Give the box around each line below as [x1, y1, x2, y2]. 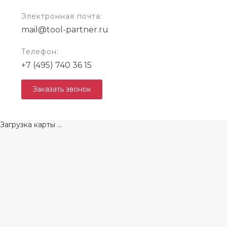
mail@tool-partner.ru [21, 25, 108, 35]
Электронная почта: [21, 12, 102, 21]
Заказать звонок [32, 85, 91, 94]
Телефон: [21, 47, 59, 57]
